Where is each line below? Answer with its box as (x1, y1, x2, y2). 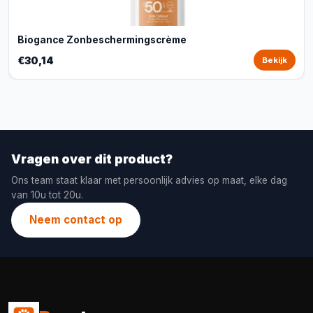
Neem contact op (29, 213, 122, 226)
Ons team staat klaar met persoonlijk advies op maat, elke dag (11, 175, 287, 186)
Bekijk (262, 55, 287, 65)
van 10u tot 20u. (11, 189, 83, 201)
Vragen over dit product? (11, 152, 173, 166)
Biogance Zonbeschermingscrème (17, 34, 187, 45)
